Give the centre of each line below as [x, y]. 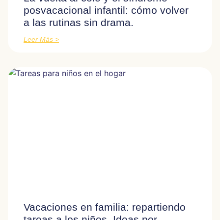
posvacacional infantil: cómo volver [106, 10]
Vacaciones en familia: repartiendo [105, 207]
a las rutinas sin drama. [79, 22]
